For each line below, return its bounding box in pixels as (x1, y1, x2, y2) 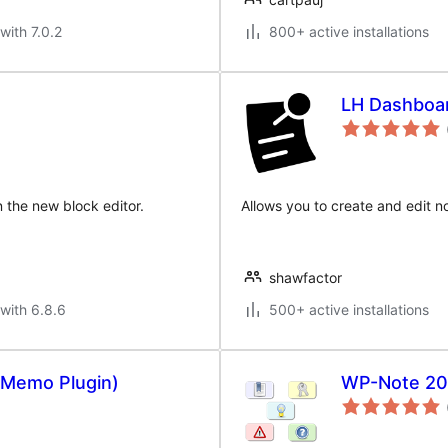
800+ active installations (269, 23, 429, 40)
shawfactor (269, 269, 342, 286)
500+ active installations (269, 301, 429, 318)
